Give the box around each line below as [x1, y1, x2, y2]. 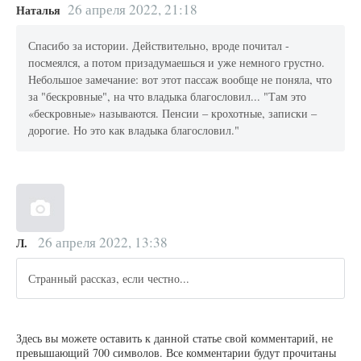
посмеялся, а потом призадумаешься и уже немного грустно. [28, 55, 326, 71]
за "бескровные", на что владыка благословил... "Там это [28, 89, 307, 105]
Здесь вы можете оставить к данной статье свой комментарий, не [16, 330, 333, 346]
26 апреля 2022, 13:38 [37, 232, 168, 251]
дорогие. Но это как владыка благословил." [28, 122, 240, 139]
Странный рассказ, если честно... [28, 271, 190, 287]
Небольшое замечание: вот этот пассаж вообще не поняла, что [28, 72, 333, 88]
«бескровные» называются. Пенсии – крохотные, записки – [28, 106, 317, 122]
